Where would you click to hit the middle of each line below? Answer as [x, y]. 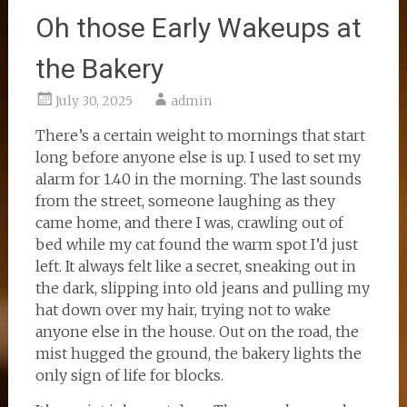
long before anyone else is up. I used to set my [198, 157]
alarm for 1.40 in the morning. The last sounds [198, 179]
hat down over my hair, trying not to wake [183, 310]
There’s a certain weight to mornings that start [200, 135]
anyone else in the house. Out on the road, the [197, 332]
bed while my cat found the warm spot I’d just [196, 244]
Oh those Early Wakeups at [198, 28]
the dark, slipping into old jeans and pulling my [202, 288]
